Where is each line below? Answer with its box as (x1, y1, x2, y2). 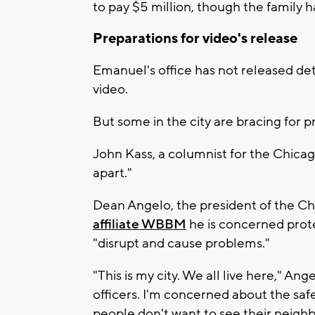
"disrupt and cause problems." (93, 235, 270, 252)
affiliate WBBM (93, 216, 186, 233)
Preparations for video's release (93, 29, 297, 48)
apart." (93, 165, 132, 182)
